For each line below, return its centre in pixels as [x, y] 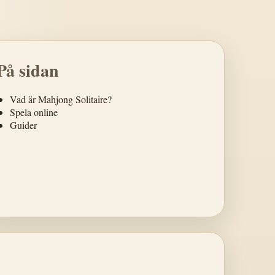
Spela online [33, 112]
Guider [23, 125]
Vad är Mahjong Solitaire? [60, 99]
